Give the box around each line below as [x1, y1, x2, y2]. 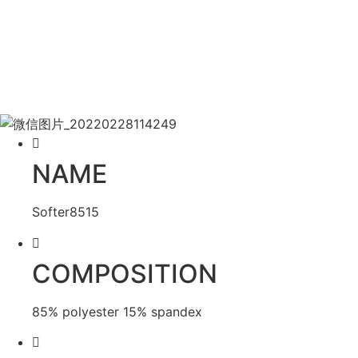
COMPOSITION [32, 257, 217, 289]
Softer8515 [32, 204, 99, 221]
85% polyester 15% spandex [32, 303, 202, 320]
